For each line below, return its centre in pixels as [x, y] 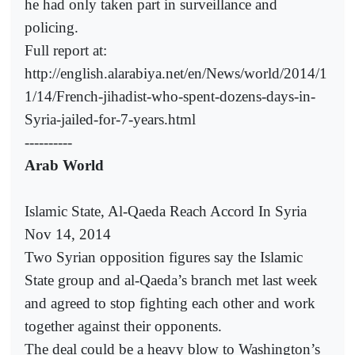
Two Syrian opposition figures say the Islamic [164, 257]
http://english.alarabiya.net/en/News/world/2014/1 [176, 73]
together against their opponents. [123, 326]
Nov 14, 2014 [68, 234]
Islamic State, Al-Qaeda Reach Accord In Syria [166, 211]
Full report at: [66, 50]
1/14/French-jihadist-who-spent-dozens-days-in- [170, 96]
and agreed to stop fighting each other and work [170, 303]
